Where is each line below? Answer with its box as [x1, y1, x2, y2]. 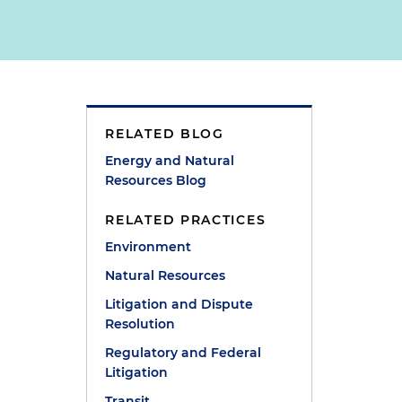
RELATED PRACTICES [105, 212, 267, 228]
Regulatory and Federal [105, 345, 262, 361]
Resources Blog [105, 172, 207, 188]
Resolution [105, 316, 176, 332]
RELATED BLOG [105, 126, 224, 142]
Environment [105, 239, 192, 255]
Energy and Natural [105, 153, 235, 169]
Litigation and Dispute [105, 296, 254, 312]
